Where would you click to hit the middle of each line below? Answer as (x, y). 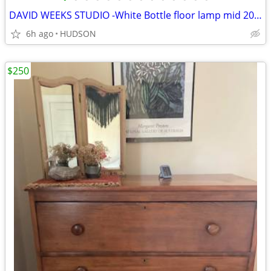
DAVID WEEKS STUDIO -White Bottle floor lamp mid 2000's (258, 15)
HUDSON (78, 34)
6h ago (40, 34)
